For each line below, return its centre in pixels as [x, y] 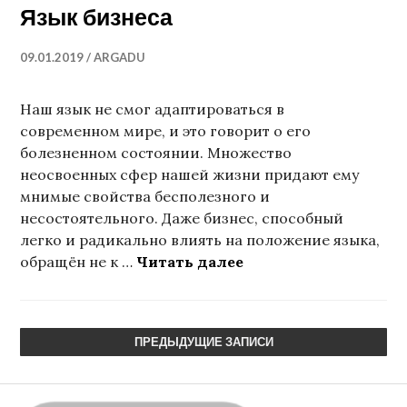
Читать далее [190, 262]
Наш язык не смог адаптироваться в [153, 109]
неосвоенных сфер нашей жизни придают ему [190, 175]
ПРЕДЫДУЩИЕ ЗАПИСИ [203, 342]
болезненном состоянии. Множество [156, 153]
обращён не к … [79, 262]
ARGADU [120, 58]
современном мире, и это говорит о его [166, 131]
